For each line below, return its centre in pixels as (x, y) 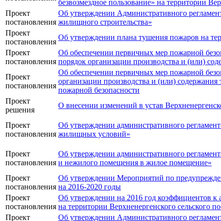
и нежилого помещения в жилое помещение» (135, 163)
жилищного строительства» (105, 22)
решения (20, 110)
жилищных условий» (94, 134)
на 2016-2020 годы (90, 187)
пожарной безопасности (99, 90)
